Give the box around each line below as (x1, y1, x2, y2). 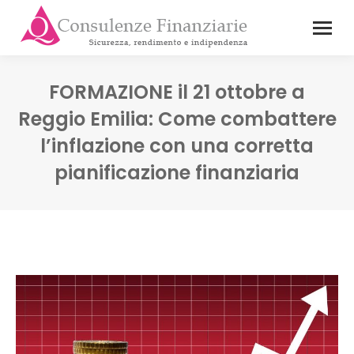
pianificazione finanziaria (55, 160, 299, 186)
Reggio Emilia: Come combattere (17, 106, 337, 132)
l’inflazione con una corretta (40, 133, 314, 159)
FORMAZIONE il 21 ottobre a (49, 79, 305, 105)
